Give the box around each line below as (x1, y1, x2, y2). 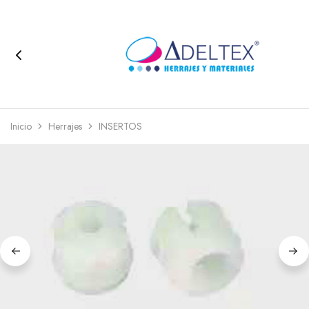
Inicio (10, 119, 32, 133)
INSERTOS (99, 119, 142, 133)
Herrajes (48, 119, 82, 133)
